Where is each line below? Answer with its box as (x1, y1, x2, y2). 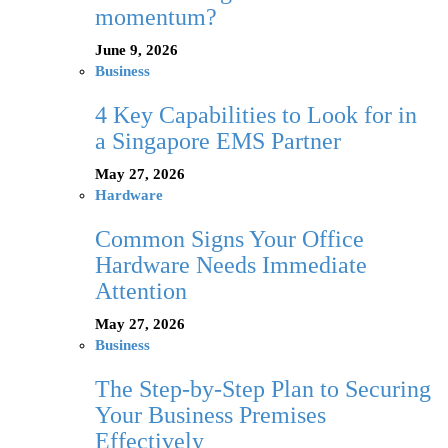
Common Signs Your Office (95, 226, 364, 253)
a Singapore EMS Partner (95, 128, 341, 155)
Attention (95, 278, 187, 305)
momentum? (95, 4, 217, 31)
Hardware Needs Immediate (95, 252, 367, 279)
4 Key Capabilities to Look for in (95, 102, 417, 129)
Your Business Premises (95, 402, 326, 429)
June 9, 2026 (95, 42, 178, 59)
